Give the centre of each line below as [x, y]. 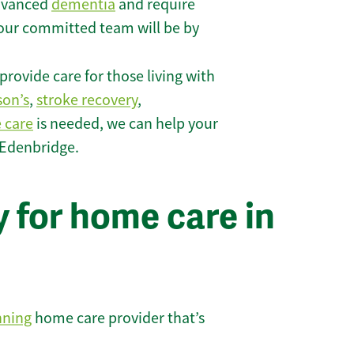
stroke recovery [87, 100]
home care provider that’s [118, 318]
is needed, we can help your [126, 124]
